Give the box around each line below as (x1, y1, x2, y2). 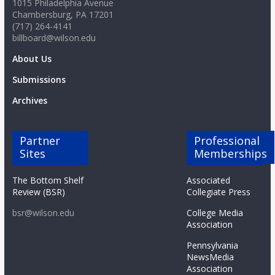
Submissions (12, 74, 66, 86)
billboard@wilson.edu (12, 32, 96, 44)
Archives (12, 95, 47, 107)
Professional (194, 133, 260, 149)
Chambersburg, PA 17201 (12, 9, 114, 21)
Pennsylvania (187, 239, 239, 252)
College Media (187, 207, 244, 219)
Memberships (194, 146, 268, 161)
